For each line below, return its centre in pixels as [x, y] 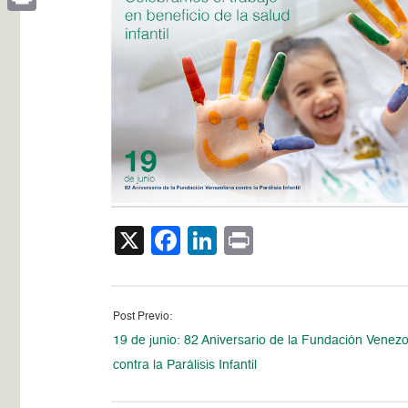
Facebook [245, 240]
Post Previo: [143, 316]
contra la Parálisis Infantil [185, 365]
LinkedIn [273, 240]
